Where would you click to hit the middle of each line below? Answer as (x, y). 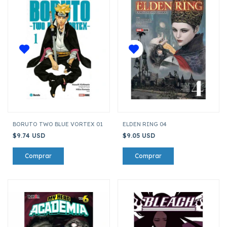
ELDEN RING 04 (144, 124)
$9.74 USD (30, 135)
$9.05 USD (140, 135)
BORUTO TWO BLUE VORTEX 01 (58, 124)
